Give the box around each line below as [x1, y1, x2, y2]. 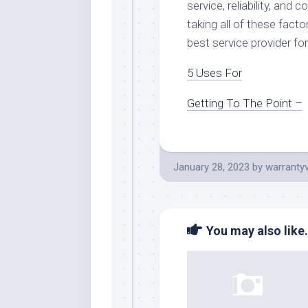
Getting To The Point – [187, 96, 302, 110]
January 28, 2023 [173, 161, 250, 173]
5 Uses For [187, 66, 242, 80]
